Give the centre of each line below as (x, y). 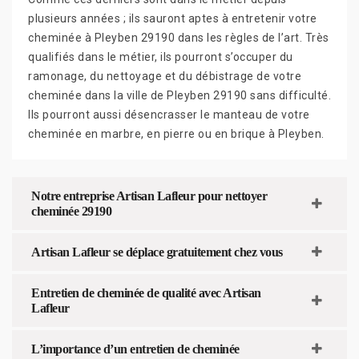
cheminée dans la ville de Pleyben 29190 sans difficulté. (179, 95)
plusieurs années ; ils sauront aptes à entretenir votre (173, 18)
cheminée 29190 (71, 211)
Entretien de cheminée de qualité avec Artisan (146, 292)
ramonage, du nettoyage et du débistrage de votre (165, 76)
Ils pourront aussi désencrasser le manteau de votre (169, 114)
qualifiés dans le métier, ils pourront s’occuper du (161, 56)
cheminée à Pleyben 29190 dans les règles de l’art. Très (179, 37)
